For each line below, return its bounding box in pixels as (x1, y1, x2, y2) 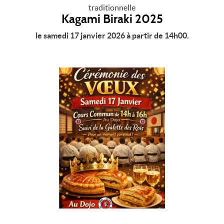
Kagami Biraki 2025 (61, 13, 163, 25)
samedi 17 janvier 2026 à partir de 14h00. (43, 30, 189, 40)
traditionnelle (88, 2, 135, 12)
